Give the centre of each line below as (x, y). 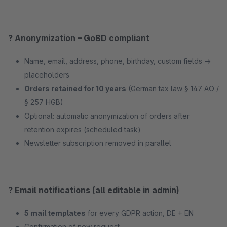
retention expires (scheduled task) (83, 129)
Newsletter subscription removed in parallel (98, 143)
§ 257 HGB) (44, 102)
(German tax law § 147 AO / (173, 88)
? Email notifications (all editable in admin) (94, 190)
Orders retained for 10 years (75, 88)
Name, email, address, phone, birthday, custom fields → (118, 61)
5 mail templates (55, 213)
